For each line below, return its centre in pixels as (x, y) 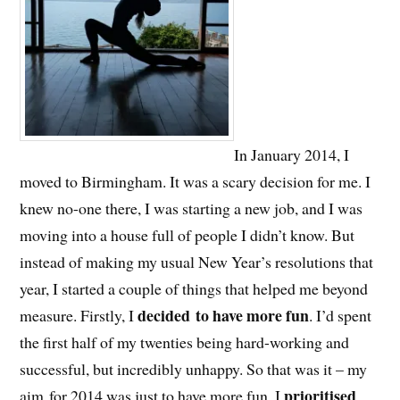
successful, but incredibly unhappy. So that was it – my (194, 368)
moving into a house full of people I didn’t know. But (187, 234)
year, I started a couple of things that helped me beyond (194, 288)
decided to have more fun (224, 315)
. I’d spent (341, 315)
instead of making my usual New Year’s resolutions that (197, 261)
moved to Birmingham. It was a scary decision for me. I (196, 181)
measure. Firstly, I (79, 315)
